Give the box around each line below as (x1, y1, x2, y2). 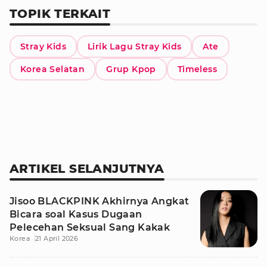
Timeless (177, 64, 218, 74)
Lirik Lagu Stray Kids (88, 41, 182, 52)
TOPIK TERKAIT (10, 7, 111, 21)
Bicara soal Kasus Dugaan (10, 209, 142, 220)
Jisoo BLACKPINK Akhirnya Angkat (10, 195, 190, 207)
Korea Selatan (20, 64, 85, 74)
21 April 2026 (35, 234, 79, 243)
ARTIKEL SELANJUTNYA (10, 162, 164, 176)
